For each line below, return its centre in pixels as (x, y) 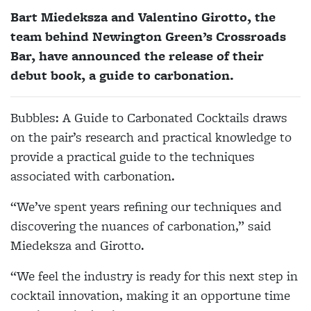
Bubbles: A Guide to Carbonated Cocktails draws (149, 118)
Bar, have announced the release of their (137, 56)
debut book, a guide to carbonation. (122, 76)
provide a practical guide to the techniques (133, 157)
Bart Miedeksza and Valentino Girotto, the (143, 17)
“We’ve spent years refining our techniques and (146, 207)
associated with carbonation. (93, 176)
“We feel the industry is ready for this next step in (154, 276)
